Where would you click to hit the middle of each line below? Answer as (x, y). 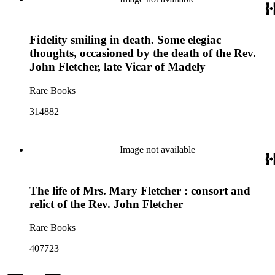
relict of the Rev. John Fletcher (106, 204)
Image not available (157, 149)
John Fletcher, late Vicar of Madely (118, 67)
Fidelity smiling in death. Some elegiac (125, 40)
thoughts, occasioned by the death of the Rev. (143, 53)
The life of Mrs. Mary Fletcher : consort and (140, 190)
